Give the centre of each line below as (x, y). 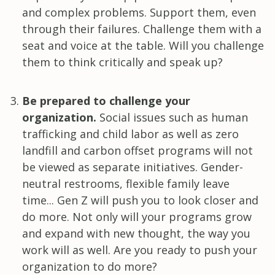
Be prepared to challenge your (106, 100)
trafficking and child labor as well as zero (130, 134)
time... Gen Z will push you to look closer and (140, 200)
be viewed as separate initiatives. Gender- (133, 167)
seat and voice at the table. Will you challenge (143, 45)
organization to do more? (90, 266)
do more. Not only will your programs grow (137, 216)
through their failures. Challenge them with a (142, 29)
